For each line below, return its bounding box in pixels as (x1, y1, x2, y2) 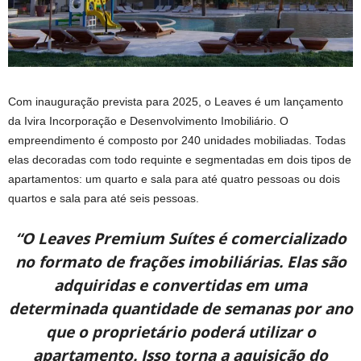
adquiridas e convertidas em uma (54, 274, 307, 296)
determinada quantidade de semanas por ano (8, 297, 353, 319)
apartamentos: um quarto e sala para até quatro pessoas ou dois (8, 172, 340, 185)
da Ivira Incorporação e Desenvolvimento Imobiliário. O (8, 114, 288, 127)
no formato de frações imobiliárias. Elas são (15, 251, 346, 272)
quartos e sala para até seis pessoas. (8, 191, 199, 205)
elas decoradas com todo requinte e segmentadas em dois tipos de (8, 152, 351, 166)
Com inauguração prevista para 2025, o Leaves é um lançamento (8, 94, 343, 108)
